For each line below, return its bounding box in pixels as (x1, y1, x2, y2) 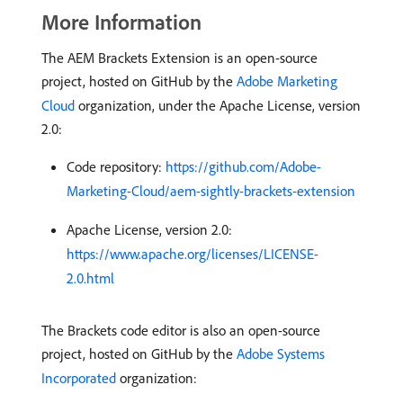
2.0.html (67, 269, 114, 288)
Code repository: (67, 157, 166, 176)
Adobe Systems (237, 345, 325, 363)
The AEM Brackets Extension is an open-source (41, 49, 318, 67)
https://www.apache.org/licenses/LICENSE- (67, 245, 318, 264)
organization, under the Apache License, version (75, 96, 361, 115)
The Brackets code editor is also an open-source (41, 321, 320, 340)
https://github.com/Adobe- (166, 157, 321, 176)
